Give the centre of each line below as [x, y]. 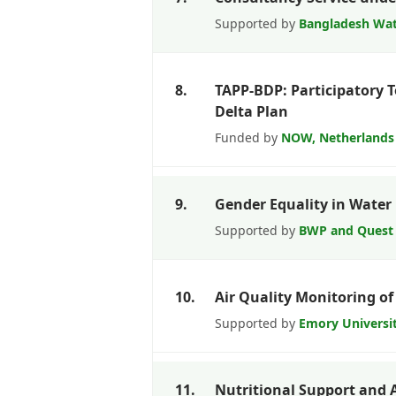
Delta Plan [251, 111]
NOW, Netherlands [338, 137]
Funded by [248, 137]
